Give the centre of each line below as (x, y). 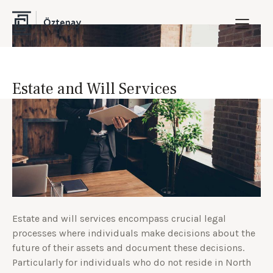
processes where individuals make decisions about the (134, 233)
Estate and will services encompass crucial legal (119, 218)
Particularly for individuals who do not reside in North (132, 262)
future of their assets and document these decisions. (128, 247)
